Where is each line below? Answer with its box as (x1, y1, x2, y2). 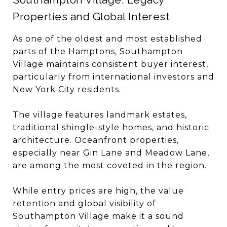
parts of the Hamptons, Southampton (13, 47, 183, 56)
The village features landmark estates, (13, 110, 187, 120)
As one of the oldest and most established (13, 34, 202, 44)
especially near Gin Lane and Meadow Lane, (13, 148, 209, 158)
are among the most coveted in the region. (13, 161, 207, 170)
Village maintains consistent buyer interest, (13, 59, 208, 69)
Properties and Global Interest (13, 10, 169, 23)
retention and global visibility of (13, 199, 156, 208)
